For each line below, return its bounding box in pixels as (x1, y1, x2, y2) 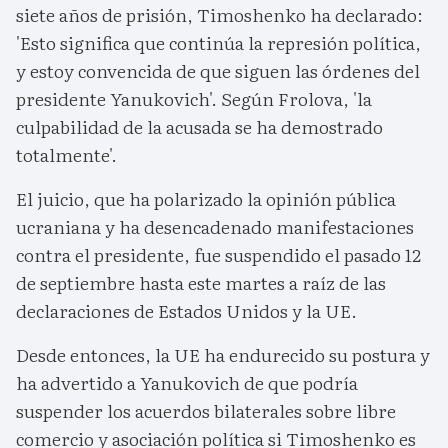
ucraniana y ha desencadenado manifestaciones (16, 213, 414, 241)
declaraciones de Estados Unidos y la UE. (16, 297, 357, 325)
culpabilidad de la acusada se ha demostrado (16, 113, 383, 141)
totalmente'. (16, 141, 117, 169)
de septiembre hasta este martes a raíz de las (16, 269, 386, 297)
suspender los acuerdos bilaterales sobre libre (16, 397, 396, 425)
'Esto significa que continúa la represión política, (16, 29, 421, 57)
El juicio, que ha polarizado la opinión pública (16, 185, 396, 213)
